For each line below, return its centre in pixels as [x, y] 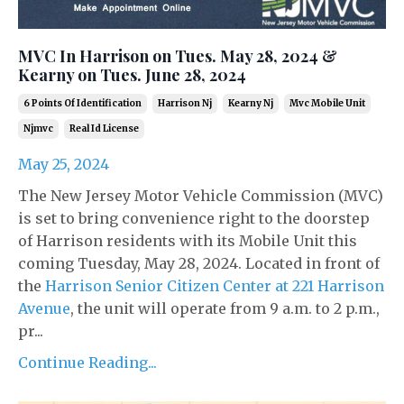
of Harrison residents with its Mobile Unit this [188, 240]
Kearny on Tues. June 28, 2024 [132, 74]
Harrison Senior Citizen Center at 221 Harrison [215, 285]
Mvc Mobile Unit [327, 103]
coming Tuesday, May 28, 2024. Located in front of [199, 263]
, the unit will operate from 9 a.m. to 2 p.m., [225, 308]
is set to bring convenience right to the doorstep [194, 218]
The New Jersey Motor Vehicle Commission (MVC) [201, 195]
